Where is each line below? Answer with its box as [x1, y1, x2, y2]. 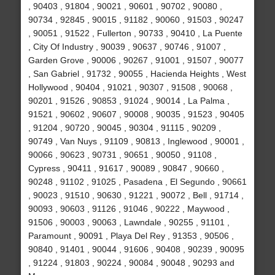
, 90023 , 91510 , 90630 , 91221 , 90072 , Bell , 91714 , [28, 190, 244, 201]
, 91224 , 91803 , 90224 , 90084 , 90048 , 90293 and [28, 258, 234, 268]
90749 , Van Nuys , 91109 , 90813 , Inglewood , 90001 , [28, 136, 244, 147]
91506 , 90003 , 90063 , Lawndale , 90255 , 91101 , [28, 217, 230, 228]
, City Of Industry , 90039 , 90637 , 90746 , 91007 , [28, 42, 226, 52]
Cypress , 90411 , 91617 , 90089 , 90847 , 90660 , [28, 163, 224, 174]
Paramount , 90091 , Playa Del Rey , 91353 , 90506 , [28, 231, 234, 241]
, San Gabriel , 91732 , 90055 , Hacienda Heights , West [28, 69, 246, 79]
